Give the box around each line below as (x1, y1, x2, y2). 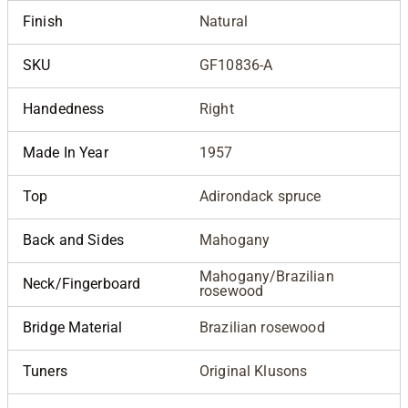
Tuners (23, 362, 67, 380)
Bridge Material (23, 318, 123, 336)
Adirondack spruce (199, 187, 321, 205)
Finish (23, 12, 63, 30)
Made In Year (23, 143, 108, 161)
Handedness (23, 99, 105, 117)
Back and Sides (23, 230, 125, 249)
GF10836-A (199, 56, 273, 74)
